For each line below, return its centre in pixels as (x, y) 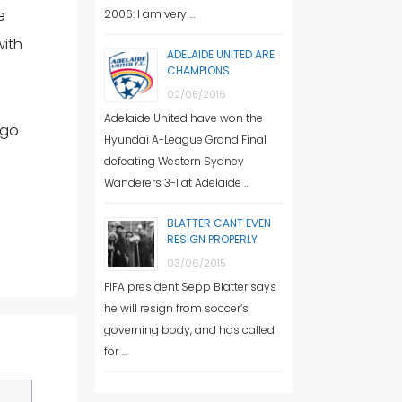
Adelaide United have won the (184, 118)
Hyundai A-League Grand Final (185, 139)
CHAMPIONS (198, 70)
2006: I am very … (149, 13)
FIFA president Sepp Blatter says (190, 286)
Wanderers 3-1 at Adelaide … (177, 182)
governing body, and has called (189, 329)
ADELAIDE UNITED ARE (221, 54)
